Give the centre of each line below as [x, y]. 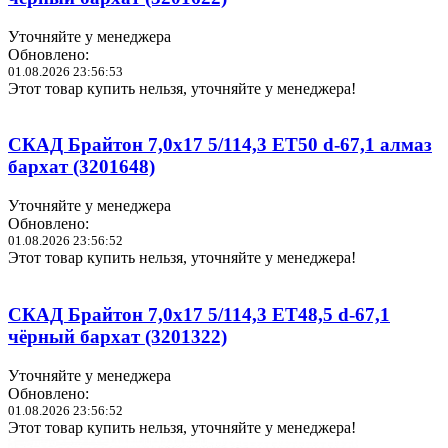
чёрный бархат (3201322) [117, 336]
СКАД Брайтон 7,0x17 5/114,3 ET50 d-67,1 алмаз [220, 145]
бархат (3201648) [81, 167]
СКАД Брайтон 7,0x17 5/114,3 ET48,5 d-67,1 [199, 314]
